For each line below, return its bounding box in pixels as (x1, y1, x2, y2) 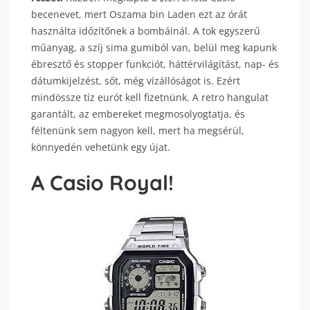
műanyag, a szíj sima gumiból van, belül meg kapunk (31, 41, 277, 54)
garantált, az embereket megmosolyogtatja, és (31, 107, 245, 120)
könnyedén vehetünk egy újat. (31, 140, 170, 154)
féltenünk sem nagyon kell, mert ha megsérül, (31, 124, 244, 137)
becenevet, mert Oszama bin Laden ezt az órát (31, 8, 247, 21)
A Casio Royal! (31, 170, 174, 196)
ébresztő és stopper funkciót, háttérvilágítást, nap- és (31, 57, 279, 71)
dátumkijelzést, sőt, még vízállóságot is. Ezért (31, 74, 240, 87)
